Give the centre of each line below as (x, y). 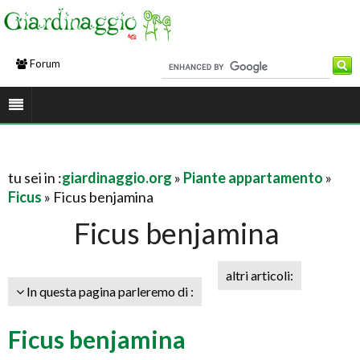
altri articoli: (260, 275)
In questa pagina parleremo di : (109, 291)
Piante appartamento (253, 178)
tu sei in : (35, 178)
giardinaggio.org (117, 178)
